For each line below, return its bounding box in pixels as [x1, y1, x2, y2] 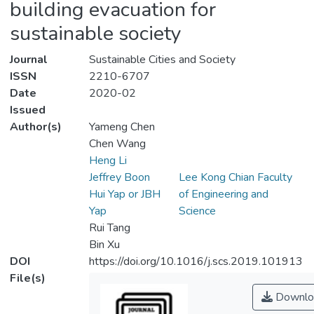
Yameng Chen [88, 119, 155, 135]
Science [179, 203, 217, 219]
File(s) [10, 271, 46, 287]
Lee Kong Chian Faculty [179, 170, 293, 186]
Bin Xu [88, 237, 120, 253]
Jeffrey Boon [88, 170, 150, 186]
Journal [10, 52, 48, 68]
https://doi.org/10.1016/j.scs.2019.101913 [88, 254, 303, 270]
